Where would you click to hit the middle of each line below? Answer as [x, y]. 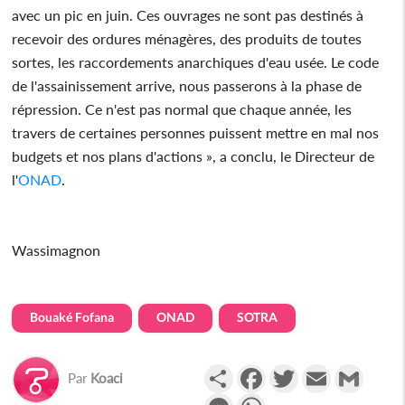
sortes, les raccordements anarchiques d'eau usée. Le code [196, 61]
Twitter [320, 371]
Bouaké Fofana [72, 316]
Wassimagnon [57, 250]
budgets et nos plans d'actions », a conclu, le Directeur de [193, 155]
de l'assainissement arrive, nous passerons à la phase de [187, 85]
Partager [260, 371]
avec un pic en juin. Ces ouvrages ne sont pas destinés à [188, 14]
